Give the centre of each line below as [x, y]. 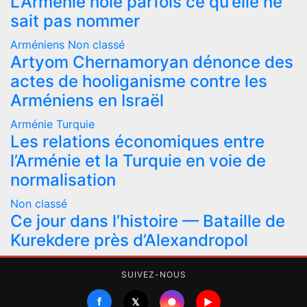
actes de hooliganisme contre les [139, 82]
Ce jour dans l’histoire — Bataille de [148, 221]
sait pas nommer [75, 21]
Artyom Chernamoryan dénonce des [152, 62]
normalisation [63, 180]
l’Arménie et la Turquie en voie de [138, 161]
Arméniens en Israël [87, 101]
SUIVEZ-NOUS [153, 275]
